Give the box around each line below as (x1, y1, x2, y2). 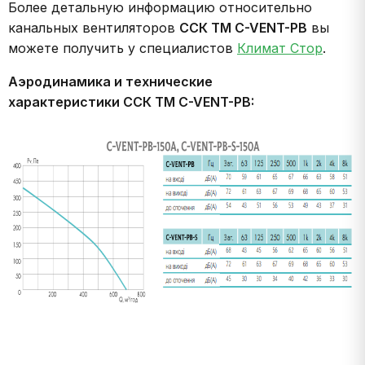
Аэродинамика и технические (8, 73, 213, 90)
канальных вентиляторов (8, 20, 179, 36)
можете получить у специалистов (8, 40, 237, 56)
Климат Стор (237, 40, 323, 56)
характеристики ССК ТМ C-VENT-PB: (8, 94, 254, 110)
